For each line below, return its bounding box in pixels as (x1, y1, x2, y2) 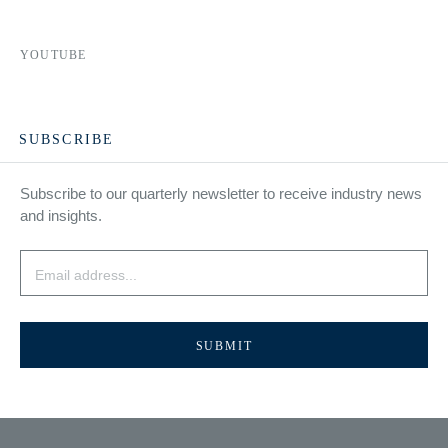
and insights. (20, 207, 102, 225)
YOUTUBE (20, 48, 87, 63)
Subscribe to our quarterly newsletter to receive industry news (20, 185, 422, 203)
